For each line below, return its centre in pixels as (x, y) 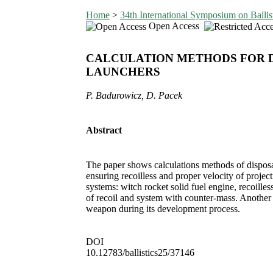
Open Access (175, 26)
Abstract (104, 130)
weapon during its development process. (163, 209)
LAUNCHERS (123, 72)
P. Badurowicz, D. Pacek (134, 95)
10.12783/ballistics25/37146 (140, 253)
